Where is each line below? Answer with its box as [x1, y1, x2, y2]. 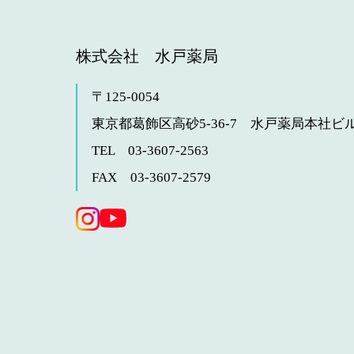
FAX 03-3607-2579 [92, 170, 211, 185]
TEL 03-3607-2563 [92, 143, 209, 158]
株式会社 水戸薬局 [76, 47, 218, 65]
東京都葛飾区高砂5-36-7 [92, 116, 250, 131]
